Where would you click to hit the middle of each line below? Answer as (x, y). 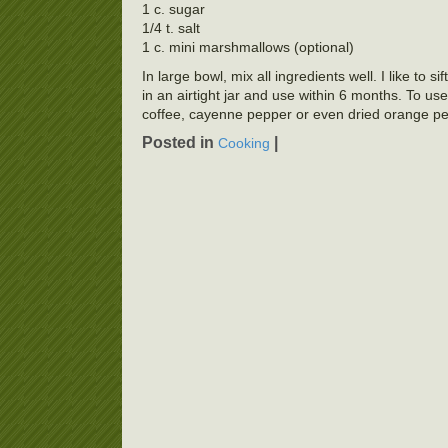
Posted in (180, 142)
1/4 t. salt (171, 28)
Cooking (244, 143)
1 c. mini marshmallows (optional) (248, 47)
